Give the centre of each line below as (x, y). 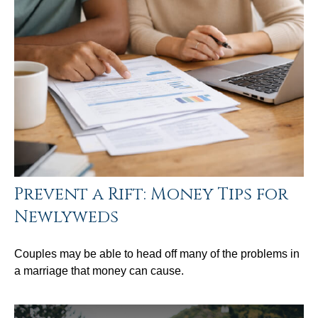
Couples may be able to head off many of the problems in (157, 253)
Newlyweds (66, 217)
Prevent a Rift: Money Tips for (151, 194)
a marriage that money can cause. (99, 270)
